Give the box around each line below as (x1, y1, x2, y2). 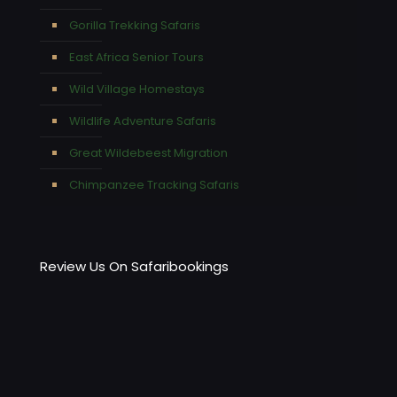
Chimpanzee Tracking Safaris (69, 175, 239, 193)
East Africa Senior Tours (69, 48, 204, 66)
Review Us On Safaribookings (40, 256, 229, 276)
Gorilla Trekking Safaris (69, 16, 200, 34)
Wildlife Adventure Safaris (69, 112, 216, 129)
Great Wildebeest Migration (69, 144, 228, 161)
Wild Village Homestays (69, 80, 205, 97)
